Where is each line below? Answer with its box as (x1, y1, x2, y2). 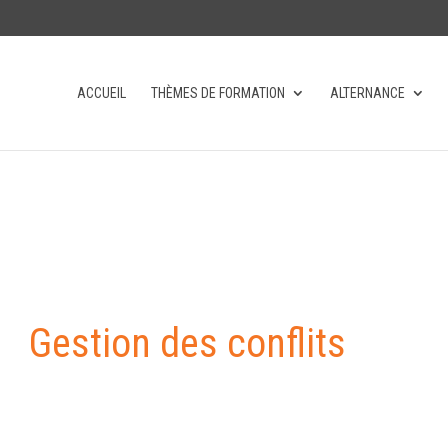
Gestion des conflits (28, 320, 346, 367)
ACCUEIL (76, 85, 126, 101)
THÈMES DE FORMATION (150, 85, 285, 101)
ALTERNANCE (329, 85, 405, 101)
